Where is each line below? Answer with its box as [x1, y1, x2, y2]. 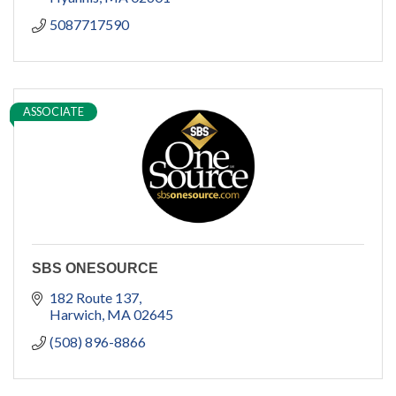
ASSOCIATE [23, 104, 84, 119]
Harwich [49, 306, 102, 324]
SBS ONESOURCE [32, 261, 158, 277]
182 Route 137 [49, 289, 139, 307]
